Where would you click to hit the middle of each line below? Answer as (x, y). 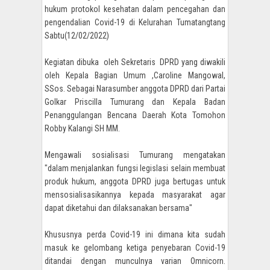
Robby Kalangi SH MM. (83, 128)
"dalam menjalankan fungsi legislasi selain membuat (135, 168)
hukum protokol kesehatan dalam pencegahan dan (135, 9)
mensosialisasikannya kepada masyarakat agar (135, 194)
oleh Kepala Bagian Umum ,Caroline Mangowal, (135, 75)
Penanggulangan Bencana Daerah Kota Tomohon (135, 115)
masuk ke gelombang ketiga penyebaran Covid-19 (135, 247)
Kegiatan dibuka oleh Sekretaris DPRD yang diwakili (135, 62)
